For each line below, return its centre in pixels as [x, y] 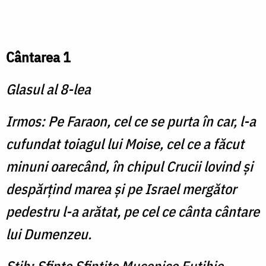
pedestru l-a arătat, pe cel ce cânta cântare [133, 212]
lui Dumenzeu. [49, 234]
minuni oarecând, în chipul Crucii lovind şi [129, 167]
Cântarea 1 [38, 57]
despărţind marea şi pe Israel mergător [121, 189]
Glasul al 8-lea [48, 89]
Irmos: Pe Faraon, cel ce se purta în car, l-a [131, 121]
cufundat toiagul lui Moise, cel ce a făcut [125, 144]
